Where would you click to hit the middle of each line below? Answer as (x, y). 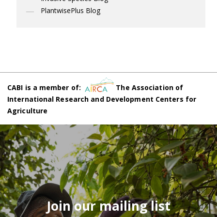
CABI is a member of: (46, 87)
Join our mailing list (108, 206)
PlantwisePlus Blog (70, 10)
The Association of (149, 87)
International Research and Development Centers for (102, 99)
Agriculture (28, 110)
